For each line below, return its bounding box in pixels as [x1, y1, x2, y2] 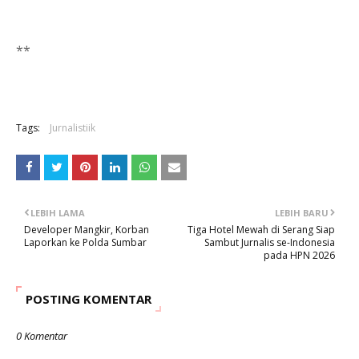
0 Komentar [16, 329, 67, 343]
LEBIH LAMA [30, 207, 85, 219]
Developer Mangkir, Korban [24, 223, 149, 236]
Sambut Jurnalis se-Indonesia [204, 236, 335, 249]
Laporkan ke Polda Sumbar [24, 236, 147, 249]
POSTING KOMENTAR [26, 291, 151, 307]
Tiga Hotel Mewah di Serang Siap [188, 223, 335, 236]
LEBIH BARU [275, 207, 329, 219]
